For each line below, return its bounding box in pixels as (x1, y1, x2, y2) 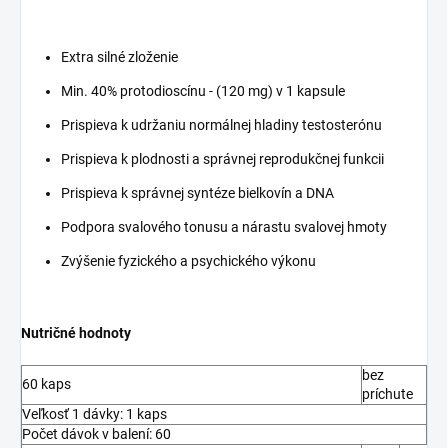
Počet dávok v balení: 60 (22, 426, 171, 443)
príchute (362, 386, 413, 403)
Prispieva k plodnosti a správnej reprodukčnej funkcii (61, 151, 384, 168)
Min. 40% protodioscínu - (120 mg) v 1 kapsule (61, 83, 345, 100)
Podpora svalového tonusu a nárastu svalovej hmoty (61, 219, 387, 236)
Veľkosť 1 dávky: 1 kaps (22, 406, 167, 423)
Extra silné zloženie (61, 49, 178, 66)
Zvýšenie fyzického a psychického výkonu (61, 253, 316, 270)
